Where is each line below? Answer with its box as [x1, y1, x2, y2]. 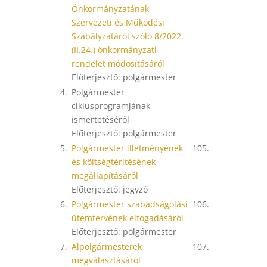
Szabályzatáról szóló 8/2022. [72, 30, 184, 42]
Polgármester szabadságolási [72, 198, 188, 210]
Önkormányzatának [72, 3, 150, 14]
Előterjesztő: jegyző [72, 184, 148, 195]
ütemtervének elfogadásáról [72, 212, 184, 223]
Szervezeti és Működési [72, 17, 165, 28]
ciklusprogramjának [72, 100, 151, 111]
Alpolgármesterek [72, 241, 142, 252]
